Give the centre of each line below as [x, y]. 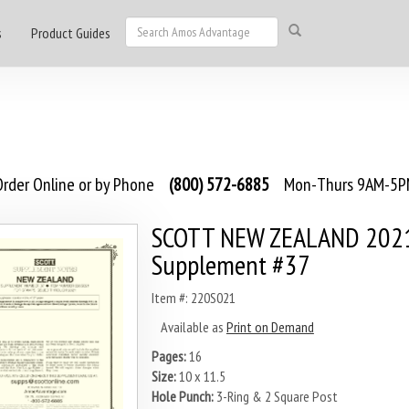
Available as [193, 327]
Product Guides [71, 33]
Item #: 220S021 [193, 298]
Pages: [168, 356]
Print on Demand [270, 327]
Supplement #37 [231, 264]
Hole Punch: [182, 396]
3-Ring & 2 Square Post [275, 396]
